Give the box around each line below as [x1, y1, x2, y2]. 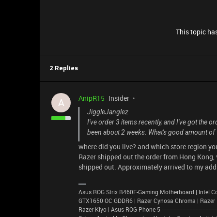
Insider [108, 93, 129, 103]
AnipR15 [78, 93, 105, 103]
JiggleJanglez [87, 108, 128, 116]
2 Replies [49, 65, 78, 72]
